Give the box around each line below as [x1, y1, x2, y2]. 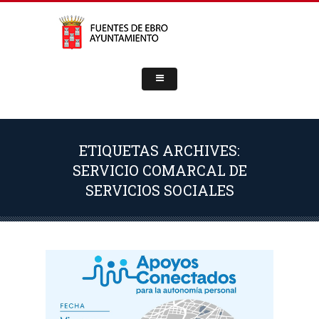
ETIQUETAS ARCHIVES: [79, 141, 240, 159]
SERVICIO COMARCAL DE [72, 161, 247, 179]
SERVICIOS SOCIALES [85, 181, 234, 199]
